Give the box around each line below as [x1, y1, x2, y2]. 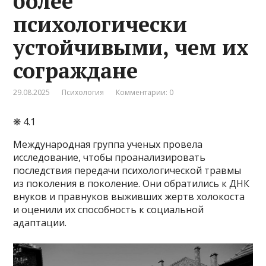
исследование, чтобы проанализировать [13, 150, 206, 164]
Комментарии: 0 [116, 87, 174, 97]
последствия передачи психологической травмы [13, 163, 242, 177]
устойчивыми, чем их [13, 33, 249, 61]
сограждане [13, 56, 138, 84]
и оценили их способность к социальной [13, 202, 204, 216]
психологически [13, 9, 188, 38]
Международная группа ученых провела [13, 137, 203, 151]
